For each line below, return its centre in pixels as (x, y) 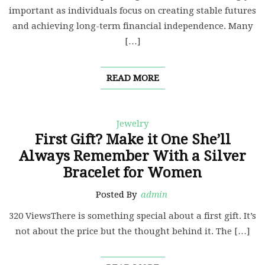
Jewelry (132, 124)
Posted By (117, 195)
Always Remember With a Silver (132, 156)
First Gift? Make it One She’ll (132, 140)
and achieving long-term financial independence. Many (132, 26)
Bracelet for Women (132, 173)
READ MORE (132, 78)
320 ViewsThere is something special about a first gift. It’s (132, 216)
